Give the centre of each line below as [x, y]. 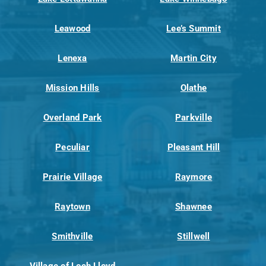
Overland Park [72, 118]
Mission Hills [72, 88]
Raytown [72, 207]
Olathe [194, 88]
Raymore [194, 177]
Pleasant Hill [194, 148]
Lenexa [72, 58]
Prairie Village [72, 177]
